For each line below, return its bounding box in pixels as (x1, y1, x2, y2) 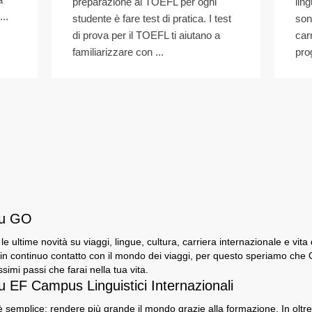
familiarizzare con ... (72, 46, 164, 58)
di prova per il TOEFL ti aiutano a (72, 29, 220, 41)
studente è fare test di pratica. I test (72, 13, 231, 24)
